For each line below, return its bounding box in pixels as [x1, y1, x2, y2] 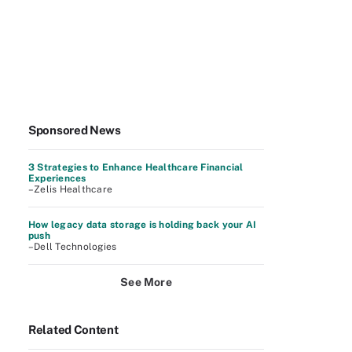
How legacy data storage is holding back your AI [28, 219, 257, 230]
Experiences [28, 173, 86, 184]
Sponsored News [28, 123, 121, 137]
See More [120, 276, 172, 288]
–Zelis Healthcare [28, 184, 113, 195]
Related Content [28, 323, 119, 336]
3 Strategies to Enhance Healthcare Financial [28, 162, 244, 173]
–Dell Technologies [28, 241, 117, 252]
